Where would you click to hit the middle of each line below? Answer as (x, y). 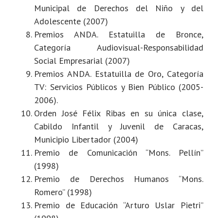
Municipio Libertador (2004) (86, 140)
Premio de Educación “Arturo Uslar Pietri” (119, 205)
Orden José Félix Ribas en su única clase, (119, 113)
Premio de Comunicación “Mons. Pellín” (119, 153)
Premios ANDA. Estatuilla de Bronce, (119, 35)
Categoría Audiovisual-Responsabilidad (119, 48)
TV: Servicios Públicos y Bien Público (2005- (119, 87)
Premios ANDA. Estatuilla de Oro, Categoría (119, 74)
